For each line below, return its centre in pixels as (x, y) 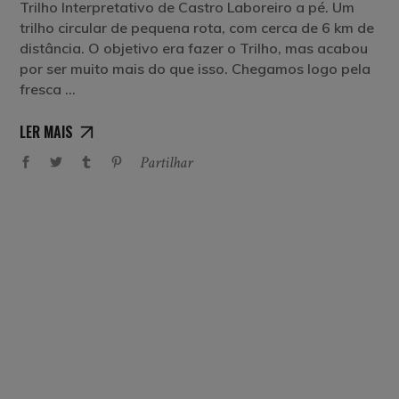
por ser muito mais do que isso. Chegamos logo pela (195, 69)
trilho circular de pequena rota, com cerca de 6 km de (197, 28)
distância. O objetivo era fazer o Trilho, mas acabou (194, 48)
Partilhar (167, 162)
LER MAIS (47, 131)
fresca (43, 89)
